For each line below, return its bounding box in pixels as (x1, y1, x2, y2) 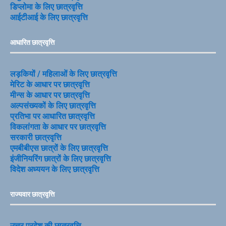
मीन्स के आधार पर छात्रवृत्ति (10, 90, 90, 100)
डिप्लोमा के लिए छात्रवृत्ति (10, 2, 83, 12)
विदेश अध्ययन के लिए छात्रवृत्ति (10, 164, 99, 174)
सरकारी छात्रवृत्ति (10, 132, 62, 142)
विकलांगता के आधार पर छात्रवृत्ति (10, 122, 106, 132)
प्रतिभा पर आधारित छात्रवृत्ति (10, 111, 95, 121)
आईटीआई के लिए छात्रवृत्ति (10, 12, 88, 22)
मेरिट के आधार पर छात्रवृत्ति (10, 79, 90, 89)
